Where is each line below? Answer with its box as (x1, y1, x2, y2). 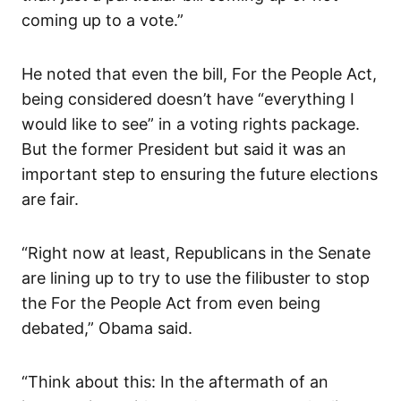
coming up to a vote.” (21, 11, 183, 30)
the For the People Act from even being (21, 294, 320, 313)
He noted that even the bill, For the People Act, (21, 64, 377, 84)
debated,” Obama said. (21, 319, 192, 338)
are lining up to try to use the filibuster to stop (21, 269, 370, 288)
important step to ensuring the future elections (21, 165, 378, 184)
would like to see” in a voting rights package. (21, 115, 360, 134)
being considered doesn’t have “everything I (21, 90, 354, 109)
